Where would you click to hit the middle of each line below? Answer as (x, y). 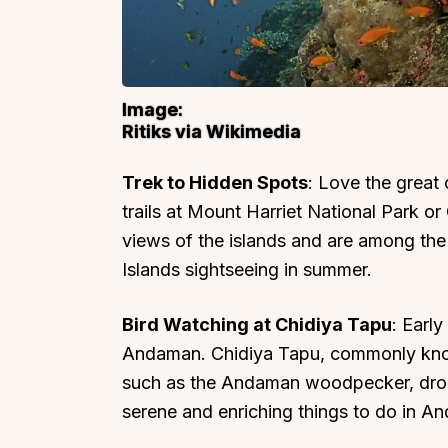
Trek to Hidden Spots (215, 183)
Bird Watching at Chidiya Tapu (257, 324)
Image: (152, 110)
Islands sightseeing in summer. (247, 270)
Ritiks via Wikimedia (211, 132)
